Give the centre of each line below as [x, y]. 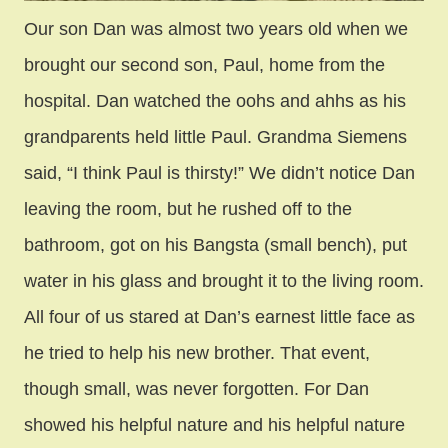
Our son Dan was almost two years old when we [216, 29]
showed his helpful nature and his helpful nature [214, 425]
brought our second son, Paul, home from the [204, 65]
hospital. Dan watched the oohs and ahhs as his [215, 101]
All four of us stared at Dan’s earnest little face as [219, 317]
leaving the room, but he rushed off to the [188, 209]
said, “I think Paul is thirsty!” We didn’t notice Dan [219, 173]
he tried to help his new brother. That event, [197, 353]
